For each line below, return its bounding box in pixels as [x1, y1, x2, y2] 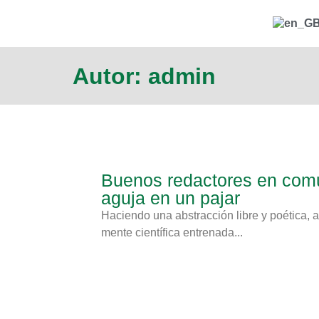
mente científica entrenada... [101, 226, 243, 239]
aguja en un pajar [101, 188, 240, 208]
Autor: [73, 63, 148, 89]
